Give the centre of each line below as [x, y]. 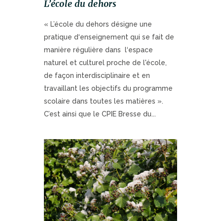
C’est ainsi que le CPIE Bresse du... [100, 114]
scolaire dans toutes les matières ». [104, 101]
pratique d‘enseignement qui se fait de [109, 37]
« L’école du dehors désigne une [98, 24]
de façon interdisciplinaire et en [97, 76]
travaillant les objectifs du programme [108, 89]
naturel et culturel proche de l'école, [105, 63]
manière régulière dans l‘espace [98, 50]
